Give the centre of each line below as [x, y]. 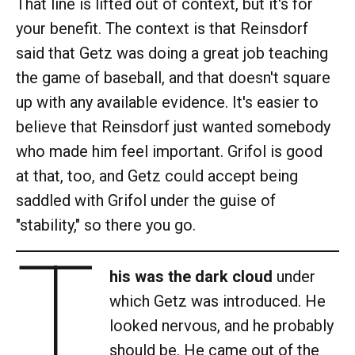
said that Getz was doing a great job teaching [172, 53]
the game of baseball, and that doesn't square [173, 77]
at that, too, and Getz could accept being [157, 176]
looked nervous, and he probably [221, 325]
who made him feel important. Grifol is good [169, 151]
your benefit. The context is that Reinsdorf [162, 28]
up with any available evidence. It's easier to [167, 102]
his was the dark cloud [191, 276]
